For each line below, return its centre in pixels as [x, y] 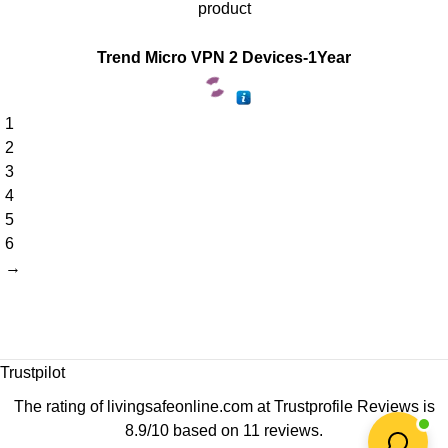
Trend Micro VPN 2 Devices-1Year [224, 56]
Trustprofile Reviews [346, 405]
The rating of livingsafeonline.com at [143, 405]
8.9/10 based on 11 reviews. [224, 429]
